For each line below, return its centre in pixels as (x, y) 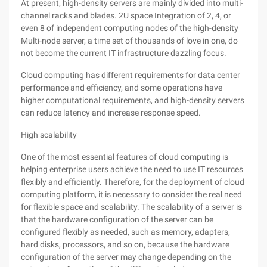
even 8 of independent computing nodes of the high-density (130, 28)
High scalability (49, 135)
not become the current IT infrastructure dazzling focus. (124, 53)
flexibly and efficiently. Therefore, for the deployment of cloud (133, 182)
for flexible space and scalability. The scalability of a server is (131, 207)
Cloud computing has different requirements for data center (131, 75)
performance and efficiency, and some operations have (122, 88)
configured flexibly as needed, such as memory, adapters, (125, 232)
